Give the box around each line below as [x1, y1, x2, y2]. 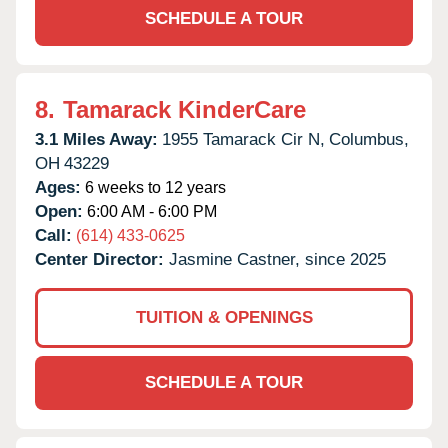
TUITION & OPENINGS [135, 307, 313, 327]
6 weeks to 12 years [81, 178, 226, 196]
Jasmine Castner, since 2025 [169, 249, 386, 269]
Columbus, [329, 129, 409, 149]
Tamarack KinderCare [63, 95, 306, 123]
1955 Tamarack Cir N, [162, 129, 325, 149]
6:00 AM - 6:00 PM [83, 202, 217, 220]
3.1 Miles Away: [35, 129, 158, 149]
